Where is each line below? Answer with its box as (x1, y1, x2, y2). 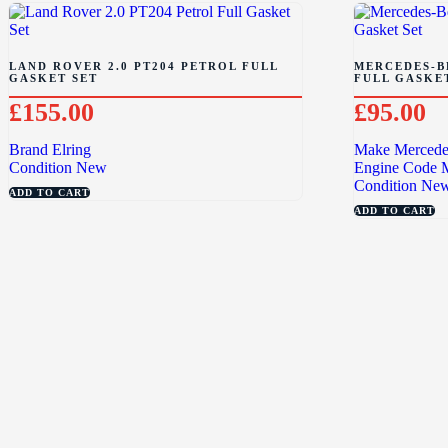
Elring (52, 141, 91, 159)
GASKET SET (9, 72, 98, 85)
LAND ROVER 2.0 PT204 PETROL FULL (9, 60, 279, 73)
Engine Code (354, 159, 438, 177)
